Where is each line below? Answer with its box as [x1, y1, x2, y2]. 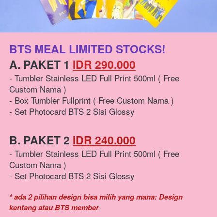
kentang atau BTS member [9, 202, 99, 213]
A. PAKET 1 [9, 56, 73, 73]
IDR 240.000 [73, 132, 136, 148]
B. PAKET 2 [9, 132, 73, 148]
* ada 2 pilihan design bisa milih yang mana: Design [9, 191, 183, 202]
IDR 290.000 [73, 56, 136, 73]
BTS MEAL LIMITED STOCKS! [9, 41, 166, 57]
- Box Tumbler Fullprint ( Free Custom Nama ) [9, 94, 174, 107]
